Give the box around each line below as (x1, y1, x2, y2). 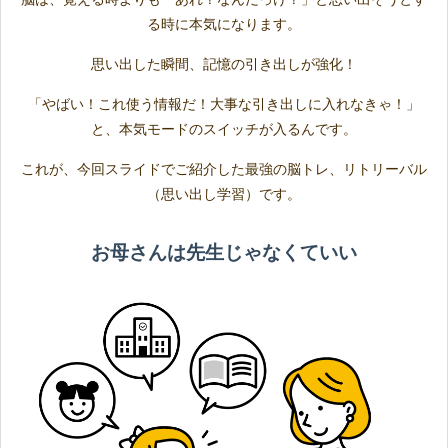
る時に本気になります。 (147, 12, 301, 33)
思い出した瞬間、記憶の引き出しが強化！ (91, 52, 357, 73)
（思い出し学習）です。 (147, 182, 301, 203)
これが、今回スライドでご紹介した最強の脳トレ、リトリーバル (21, 157, 427, 178)
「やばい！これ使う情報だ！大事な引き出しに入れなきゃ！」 (28, 92, 420, 113)
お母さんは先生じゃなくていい (91, 236, 357, 265)
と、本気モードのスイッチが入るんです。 (91, 117, 357, 138)
